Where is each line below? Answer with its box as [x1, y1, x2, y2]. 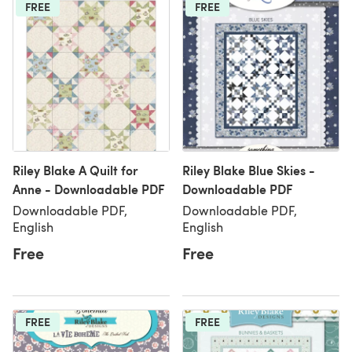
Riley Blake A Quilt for [13, 161, 138, 179]
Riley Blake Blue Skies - [182, 161, 315, 179]
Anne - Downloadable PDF [13, 180, 165, 198]
